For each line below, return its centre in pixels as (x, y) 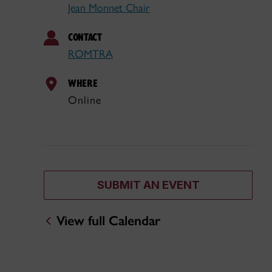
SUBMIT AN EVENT (148, 185)
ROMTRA (90, 54)
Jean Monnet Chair (109, 8)
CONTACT (85, 37)
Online (85, 100)
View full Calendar (108, 220)
